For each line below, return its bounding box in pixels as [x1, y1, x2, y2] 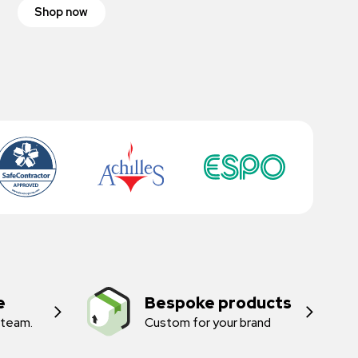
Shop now [34, 5, 89, 20]
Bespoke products [145, 292, 292, 313]
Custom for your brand [145, 313, 272, 331]
